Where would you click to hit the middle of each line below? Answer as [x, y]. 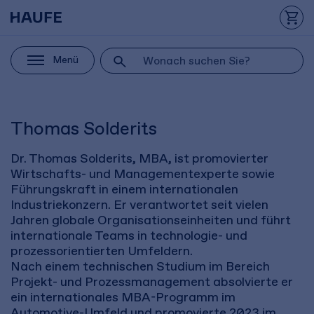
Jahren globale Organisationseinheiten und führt [151, 220]
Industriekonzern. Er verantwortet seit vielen [139, 205]
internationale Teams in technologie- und [129, 236]
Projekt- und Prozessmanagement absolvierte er [152, 282]
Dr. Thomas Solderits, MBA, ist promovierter [139, 159]
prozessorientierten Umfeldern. [102, 251]
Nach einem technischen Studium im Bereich [140, 267]
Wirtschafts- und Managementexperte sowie [143, 174]
